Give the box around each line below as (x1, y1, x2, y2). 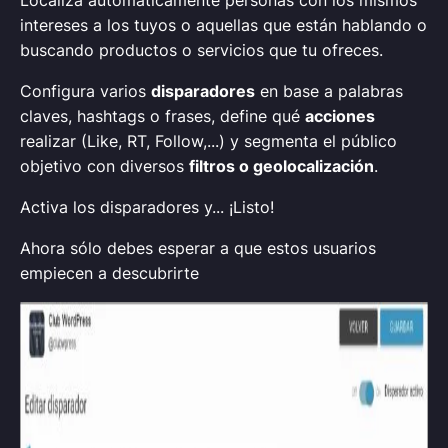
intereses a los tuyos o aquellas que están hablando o (20, 15, 427, 35)
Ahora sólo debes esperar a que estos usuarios (20, 238, 376, 258)
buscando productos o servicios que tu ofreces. (20, 40, 383, 60)
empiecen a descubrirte (20, 263, 199, 283)
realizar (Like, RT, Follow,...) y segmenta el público (20, 131, 397, 151)
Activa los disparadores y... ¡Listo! (20, 197, 274, 217)
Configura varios (20, 81, 151, 101)
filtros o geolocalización (189, 156, 374, 176)
